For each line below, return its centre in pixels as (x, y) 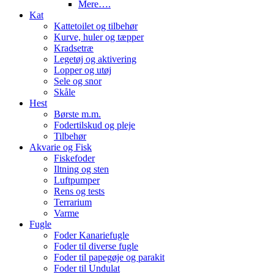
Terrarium (73, 202)
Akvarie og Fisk (61, 147)
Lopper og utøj (83, 70)
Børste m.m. (77, 114)
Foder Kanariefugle (91, 235)
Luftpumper (77, 180)
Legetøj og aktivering (95, 59)
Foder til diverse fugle (96, 246)
